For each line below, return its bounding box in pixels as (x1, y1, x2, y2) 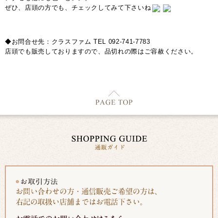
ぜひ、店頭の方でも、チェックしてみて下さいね (5, 4, 151, 11)
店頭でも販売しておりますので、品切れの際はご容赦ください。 (5, 48, 198, 55)
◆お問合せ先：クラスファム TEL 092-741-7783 (5, 38, 150, 45)
